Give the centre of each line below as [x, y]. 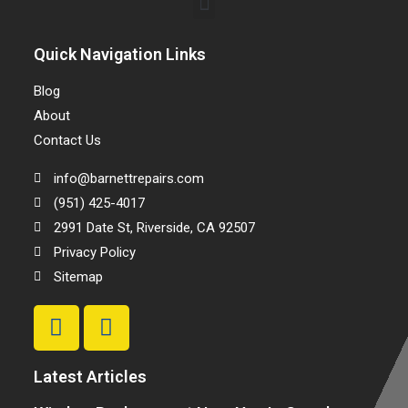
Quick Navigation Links [119, 54]
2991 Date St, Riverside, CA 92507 [155, 227]
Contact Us [67, 140]
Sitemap [79, 276]
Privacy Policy [95, 252]
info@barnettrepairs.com [129, 178]
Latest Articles [90, 376]
